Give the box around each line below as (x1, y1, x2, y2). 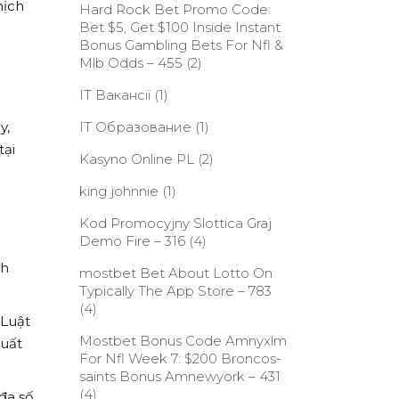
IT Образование (78, 118, 191, 135)
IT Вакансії (78, 86, 151, 103)
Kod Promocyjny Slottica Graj (78, 215, 272, 232)
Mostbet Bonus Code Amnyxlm (78, 332, 287, 349)
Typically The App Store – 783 (78, 282, 272, 299)
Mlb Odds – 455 (78, 54, 183, 71)
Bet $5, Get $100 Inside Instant (78, 19, 281, 36)
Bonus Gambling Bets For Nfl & (78, 37, 283, 53)
